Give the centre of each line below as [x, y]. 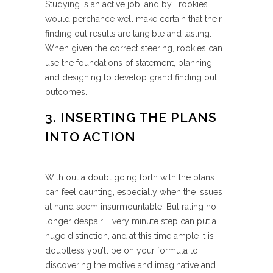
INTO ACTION [90, 137]
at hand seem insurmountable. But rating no [131, 207]
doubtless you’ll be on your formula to [122, 250]
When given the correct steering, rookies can [134, 48]
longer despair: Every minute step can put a [131, 221]
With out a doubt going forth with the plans [130, 177]
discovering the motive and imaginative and [130, 265]
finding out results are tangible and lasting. [128, 34]
